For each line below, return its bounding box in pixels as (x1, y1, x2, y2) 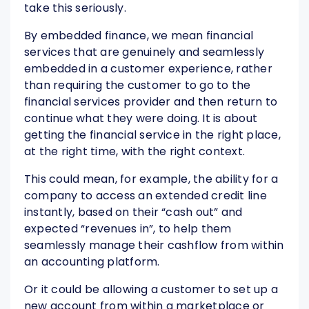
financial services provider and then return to (24, 94, 278, 110)
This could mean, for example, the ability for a (24, 171, 279, 188)
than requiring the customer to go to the (24, 77, 251, 94)
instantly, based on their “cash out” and (24, 204, 243, 221)
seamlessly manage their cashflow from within (24, 237, 284, 254)
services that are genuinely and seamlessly (24, 44, 265, 61)
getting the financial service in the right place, (24, 127, 281, 143)
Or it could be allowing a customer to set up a (24, 281, 279, 298)
